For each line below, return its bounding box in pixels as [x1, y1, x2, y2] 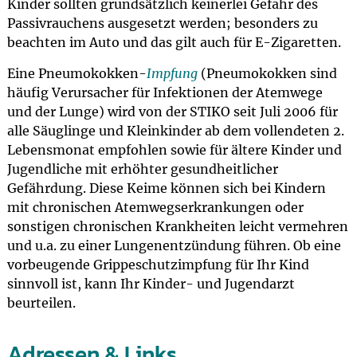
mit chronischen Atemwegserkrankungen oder [6, 199, 304, 215]
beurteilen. [6, 295, 76, 311]
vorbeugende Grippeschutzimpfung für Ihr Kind [6, 257, 309, 273]
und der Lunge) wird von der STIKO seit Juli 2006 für [6, 104, 338, 120]
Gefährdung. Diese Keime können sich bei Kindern [6, 180, 326, 196]
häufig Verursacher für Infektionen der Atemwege [6, 84, 323, 100]
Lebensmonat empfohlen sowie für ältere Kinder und [6, 142, 342, 158]
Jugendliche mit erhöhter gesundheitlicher [6, 161, 278, 177]
